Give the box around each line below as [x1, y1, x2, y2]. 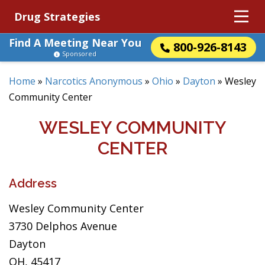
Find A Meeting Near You [9, 35, 141, 50]
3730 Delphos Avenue [9, 219, 117, 233]
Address [9, 176, 57, 190]
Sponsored [62, 49, 96, 58]
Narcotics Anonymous [45, 75, 143, 88]
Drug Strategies [14, 9, 100, 24]
